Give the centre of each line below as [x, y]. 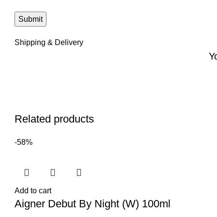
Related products [54, 119]
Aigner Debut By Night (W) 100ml [93, 203]
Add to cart [33, 190]
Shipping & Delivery [49, 42]
